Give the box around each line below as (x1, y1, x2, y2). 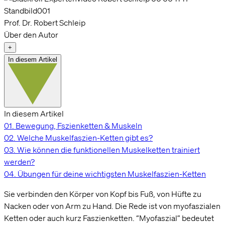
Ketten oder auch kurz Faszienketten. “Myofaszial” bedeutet (4, 212, 214, 223)
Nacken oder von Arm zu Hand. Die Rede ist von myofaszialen (4, 200, 220, 211)
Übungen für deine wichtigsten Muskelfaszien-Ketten (16, 168, 206, 179)
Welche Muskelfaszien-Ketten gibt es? (16, 132, 153, 143)
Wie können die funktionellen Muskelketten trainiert (16, 144, 200, 155)
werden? (4, 156, 35, 167)
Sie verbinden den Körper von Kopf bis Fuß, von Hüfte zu (4, 188, 201, 199)
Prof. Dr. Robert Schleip (4, 17, 85, 28)
